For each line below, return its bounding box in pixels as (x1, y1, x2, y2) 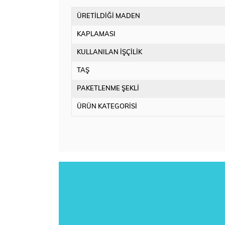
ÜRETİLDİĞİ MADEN (77, 13, 140, 20)
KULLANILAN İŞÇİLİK (77, 49, 142, 56)
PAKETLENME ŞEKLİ (77, 85, 139, 92)
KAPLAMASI (77, 31, 116, 38)
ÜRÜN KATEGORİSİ (77, 103, 137, 110)
